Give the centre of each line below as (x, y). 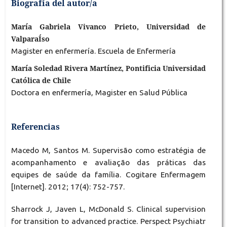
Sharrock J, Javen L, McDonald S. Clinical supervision (108, 209)
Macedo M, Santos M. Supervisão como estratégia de (108, 150)
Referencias (35, 127)
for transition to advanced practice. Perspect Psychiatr (108, 221)
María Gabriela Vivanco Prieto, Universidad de (108, 27)
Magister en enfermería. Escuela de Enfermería (93, 51)
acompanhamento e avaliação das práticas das (108, 163)
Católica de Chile (41, 81)
